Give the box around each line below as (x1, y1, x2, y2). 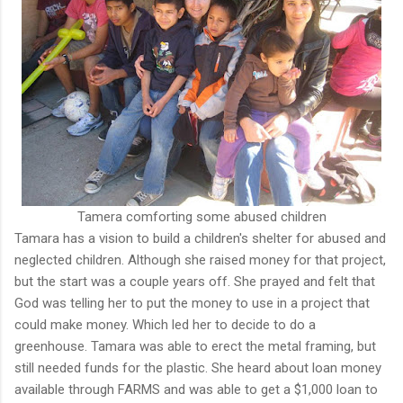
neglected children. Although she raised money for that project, (14, 251, 386, 268)
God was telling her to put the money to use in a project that (14, 294, 370, 311)
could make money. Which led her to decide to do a (14, 316, 316, 333)
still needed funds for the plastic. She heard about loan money (14, 359, 381, 376)
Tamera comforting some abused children (76, 208, 327, 225)
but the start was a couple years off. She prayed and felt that (14, 273, 375, 290)
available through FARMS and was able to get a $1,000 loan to (14, 381, 378, 398)
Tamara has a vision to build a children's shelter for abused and (14, 229, 386, 246)
